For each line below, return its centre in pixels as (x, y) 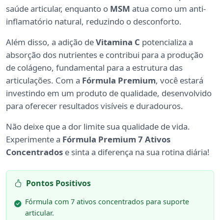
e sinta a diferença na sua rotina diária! (136, 152)
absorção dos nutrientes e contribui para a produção (105, 55)
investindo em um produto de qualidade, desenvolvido (109, 93)
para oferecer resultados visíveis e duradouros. (95, 106)
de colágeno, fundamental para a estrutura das (94, 68)
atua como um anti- (168, 9)
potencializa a (166, 42)
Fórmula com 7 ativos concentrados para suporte (107, 202)
